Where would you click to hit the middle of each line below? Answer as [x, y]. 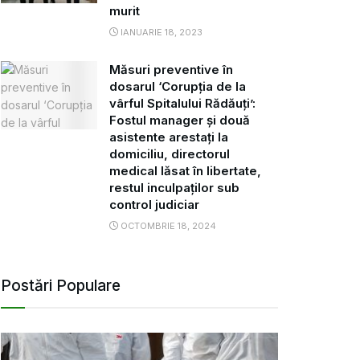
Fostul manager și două [180, 120]
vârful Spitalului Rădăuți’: [182, 103]
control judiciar [154, 204]
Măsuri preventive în [171, 69]
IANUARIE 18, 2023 [160, 32]
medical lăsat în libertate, [185, 170]
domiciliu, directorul [170, 153]
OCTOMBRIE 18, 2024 [167, 225]
